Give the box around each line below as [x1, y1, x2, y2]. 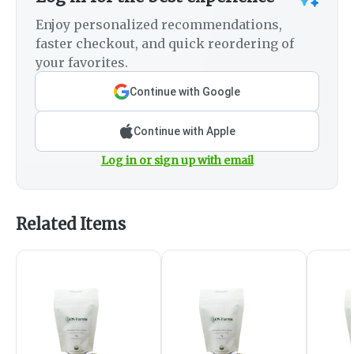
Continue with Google [130, 85, 240, 99]
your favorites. [36, 55, 128, 71]
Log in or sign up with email [100, 153, 254, 168]
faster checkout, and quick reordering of [36, 36, 294, 52]
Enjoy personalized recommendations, [36, 17, 282, 33]
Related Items [16, 214, 126, 235]
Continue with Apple [133, 125, 235, 138]
